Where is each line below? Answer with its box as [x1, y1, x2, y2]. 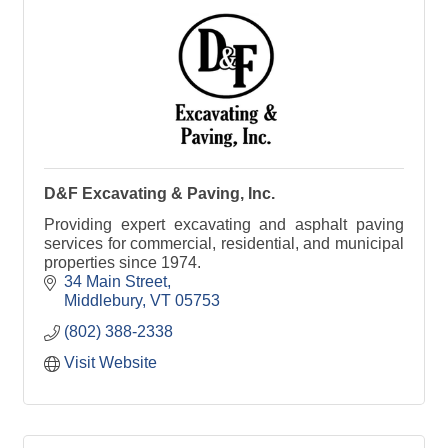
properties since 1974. [44, 254, 201, 271]
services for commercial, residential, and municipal [44, 235, 404, 252]
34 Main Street [64, 273, 167, 290]
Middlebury [64, 292, 142, 309]
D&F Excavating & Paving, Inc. [44, 185, 275, 202]
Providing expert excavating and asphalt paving [44, 216, 404, 233]
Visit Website [64, 354, 157, 371]
